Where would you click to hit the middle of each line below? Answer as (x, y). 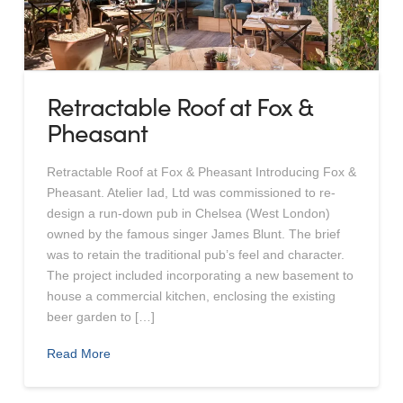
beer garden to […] (100, 316)
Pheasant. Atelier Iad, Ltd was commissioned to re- (191, 192)
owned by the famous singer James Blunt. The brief (193, 233)
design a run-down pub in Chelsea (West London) (188, 213)
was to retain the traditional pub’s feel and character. (195, 254)
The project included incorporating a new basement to (200, 275)
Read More (78, 354)
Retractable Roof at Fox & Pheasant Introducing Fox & (201, 171)
